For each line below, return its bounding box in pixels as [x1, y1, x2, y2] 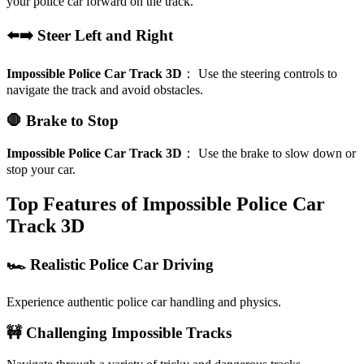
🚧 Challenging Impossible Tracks [6, 324, 232, 342]
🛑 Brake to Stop [6, 112, 119, 130]
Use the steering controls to [198, 66, 337, 80]
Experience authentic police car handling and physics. [6, 294, 281, 309]
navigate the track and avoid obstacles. [6, 82, 203, 97]
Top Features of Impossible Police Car [6, 193, 325, 215]
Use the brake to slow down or [198, 146, 356, 161]
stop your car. [6, 162, 76, 177]
